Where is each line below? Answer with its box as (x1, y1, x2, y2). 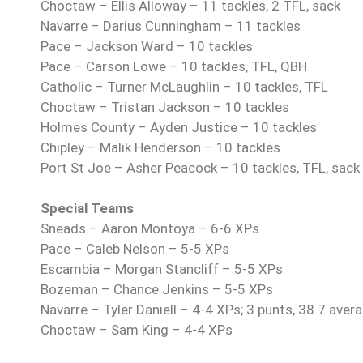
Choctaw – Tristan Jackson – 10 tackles (41, 99, 289, 116)
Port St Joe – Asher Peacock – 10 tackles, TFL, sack (41, 160, 360, 177)
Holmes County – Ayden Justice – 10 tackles (41, 119, 317, 136)
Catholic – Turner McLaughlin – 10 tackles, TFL (41, 79, 328, 96)
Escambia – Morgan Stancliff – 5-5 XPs (41, 261, 283, 278)
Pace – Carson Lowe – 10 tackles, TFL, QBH (41, 58, 307, 75)
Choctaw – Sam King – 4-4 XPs (41, 322, 233, 339)
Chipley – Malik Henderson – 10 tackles (41, 139, 280, 156)
